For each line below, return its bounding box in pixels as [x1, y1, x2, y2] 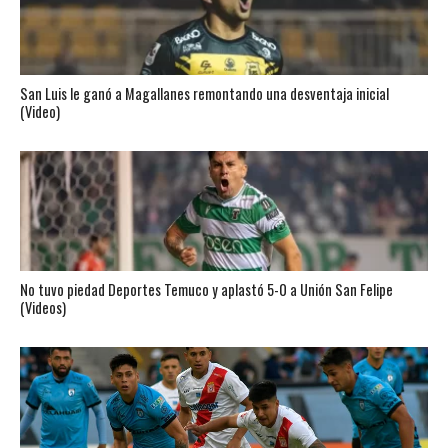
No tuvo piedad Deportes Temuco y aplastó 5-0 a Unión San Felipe [19, 279, 393, 300]
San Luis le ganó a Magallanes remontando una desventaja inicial [19, 83, 389, 104]
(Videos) [19, 297, 66, 318]
